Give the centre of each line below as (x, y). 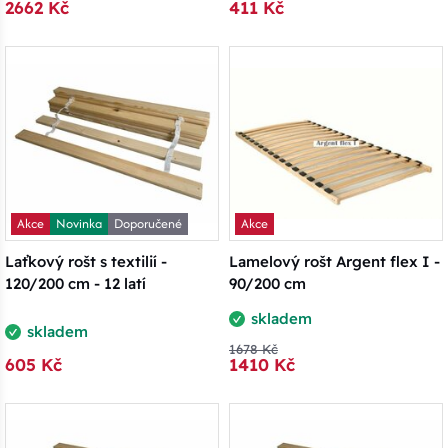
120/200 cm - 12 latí (75, 283)
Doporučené (148, 224)
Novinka (79, 224)
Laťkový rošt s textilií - (86, 261)
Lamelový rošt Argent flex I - (334, 261)
